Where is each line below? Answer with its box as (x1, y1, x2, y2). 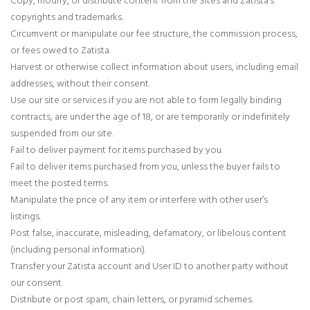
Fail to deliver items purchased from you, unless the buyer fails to (10, 158, 280, 173)
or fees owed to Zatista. (10, 42, 111, 57)
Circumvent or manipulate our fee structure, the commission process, (10, 26, 298, 40)
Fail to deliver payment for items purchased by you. (10, 142, 223, 156)
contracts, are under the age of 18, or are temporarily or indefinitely (10, 109, 290, 123)
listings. (10, 208, 41, 223)
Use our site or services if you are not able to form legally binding (10, 92, 282, 107)
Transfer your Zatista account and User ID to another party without (10, 258, 289, 273)
